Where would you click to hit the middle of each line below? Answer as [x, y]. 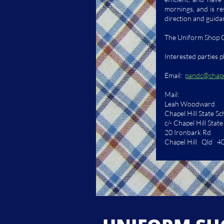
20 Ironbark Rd [188, 132]
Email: [175, 75]
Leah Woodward [190, 104]
